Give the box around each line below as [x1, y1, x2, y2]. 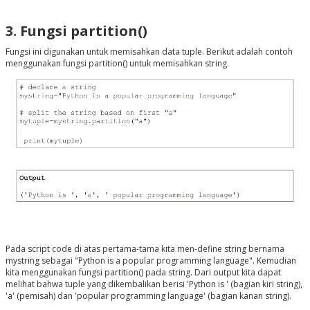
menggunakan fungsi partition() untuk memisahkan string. [5, 57, 229, 70]
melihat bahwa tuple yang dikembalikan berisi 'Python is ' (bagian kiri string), [5, 277, 302, 290]
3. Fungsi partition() [5, 21, 147, 41]
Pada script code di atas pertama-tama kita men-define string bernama [5, 242, 284, 255]
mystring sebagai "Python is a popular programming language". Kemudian [5, 254, 296, 266]
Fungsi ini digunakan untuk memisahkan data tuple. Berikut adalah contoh [5, 46, 293, 58]
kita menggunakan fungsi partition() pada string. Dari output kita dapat [5, 266, 281, 278]
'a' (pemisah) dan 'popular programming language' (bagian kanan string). [5, 289, 291, 302]
